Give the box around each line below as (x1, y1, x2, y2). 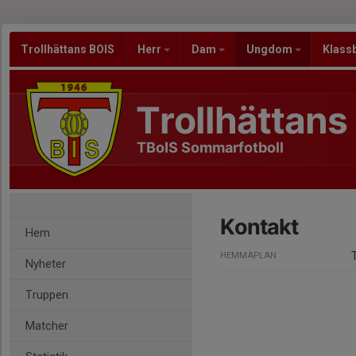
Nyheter (25, 257, 66, 271)
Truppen (25, 288, 68, 302)
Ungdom (246, 43, 295, 56)
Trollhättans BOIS (21, 43, 114, 56)
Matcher (25, 319, 68, 333)
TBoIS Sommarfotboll (137, 139, 284, 156)
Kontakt (220, 214, 298, 240)
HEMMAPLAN (220, 250, 277, 261)
